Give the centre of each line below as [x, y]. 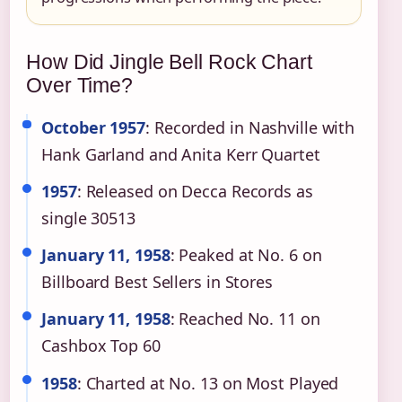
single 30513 [88, 218]
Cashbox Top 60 [101, 346]
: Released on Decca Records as [195, 191]
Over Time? [80, 85]
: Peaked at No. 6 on [246, 255]
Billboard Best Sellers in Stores [157, 282]
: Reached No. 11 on [245, 319]
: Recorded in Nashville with [250, 127]
